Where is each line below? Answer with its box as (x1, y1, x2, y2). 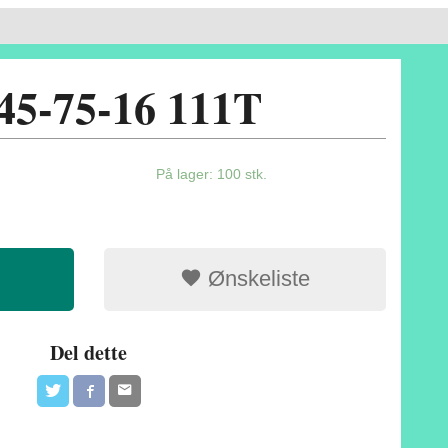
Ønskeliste (201, 265, 310, 291)
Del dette (50, 337, 127, 367)
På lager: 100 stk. (155, 165, 267, 182)
